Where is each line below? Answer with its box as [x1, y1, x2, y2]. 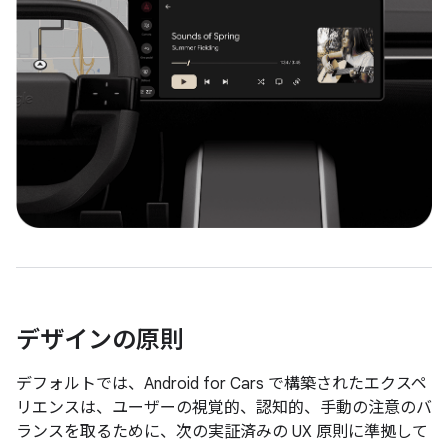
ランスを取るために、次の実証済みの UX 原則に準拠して [16, 422, 428, 443]
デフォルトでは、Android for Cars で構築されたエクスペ [16, 374, 427, 395]
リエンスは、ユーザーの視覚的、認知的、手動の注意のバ [16, 398, 432, 419]
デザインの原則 [16, 325, 184, 356]
